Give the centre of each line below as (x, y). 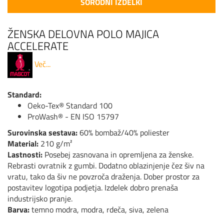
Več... (42, 64)
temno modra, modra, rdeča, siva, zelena (100, 209)
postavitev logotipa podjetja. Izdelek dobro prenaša (93, 187)
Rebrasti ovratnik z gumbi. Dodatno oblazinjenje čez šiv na (106, 165)
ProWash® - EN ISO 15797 (73, 116)
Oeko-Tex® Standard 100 (70, 105)
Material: (24, 143)
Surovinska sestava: (43, 132)
